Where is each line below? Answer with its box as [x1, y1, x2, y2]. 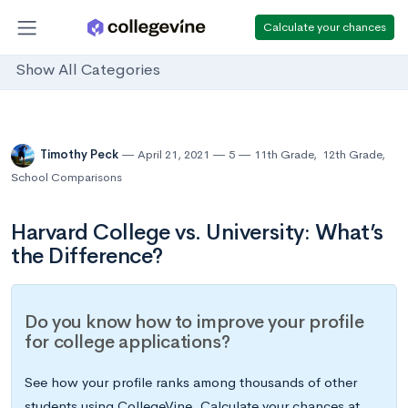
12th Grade [322, 147, 382, 163]
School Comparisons [11, 169, 122, 185]
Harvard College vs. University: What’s [11, 219, 383, 246]
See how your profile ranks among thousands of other [25, 373, 358, 392]
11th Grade [254, 147, 313, 163]
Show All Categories [15, 60, 160, 80]
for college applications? [25, 331, 230, 354]
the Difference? [11, 242, 163, 270]
